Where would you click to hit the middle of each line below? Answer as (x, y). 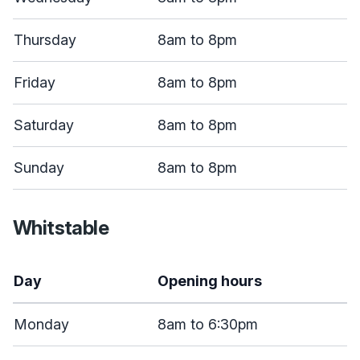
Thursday (45, 40)
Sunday (39, 168)
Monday (41, 324)
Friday (35, 82)
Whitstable (61, 228)
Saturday (44, 125)
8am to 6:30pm (208, 324)
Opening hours (210, 281)
